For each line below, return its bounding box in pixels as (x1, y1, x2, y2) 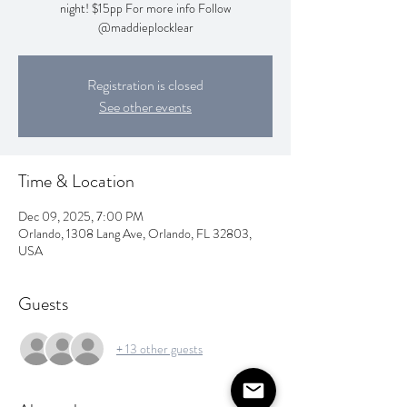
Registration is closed (87, 74, 203, 95)
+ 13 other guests (116, 339, 203, 358)
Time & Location (18, 168, 134, 194)
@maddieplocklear (97, 18, 194, 36)
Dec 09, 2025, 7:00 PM (18, 207, 144, 225)
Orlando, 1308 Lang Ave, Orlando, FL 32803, (18, 224, 252, 243)
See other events (99, 96, 192, 117)
